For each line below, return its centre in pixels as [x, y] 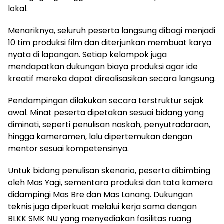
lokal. [18, 8]
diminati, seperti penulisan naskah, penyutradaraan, [109, 124]
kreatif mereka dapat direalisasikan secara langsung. [112, 78]
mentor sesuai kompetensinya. [68, 148]
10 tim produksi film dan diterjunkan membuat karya [110, 42]
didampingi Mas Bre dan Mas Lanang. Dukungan [100, 194]
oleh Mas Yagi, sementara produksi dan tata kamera [110, 182]
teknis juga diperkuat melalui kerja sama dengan [102, 206]
